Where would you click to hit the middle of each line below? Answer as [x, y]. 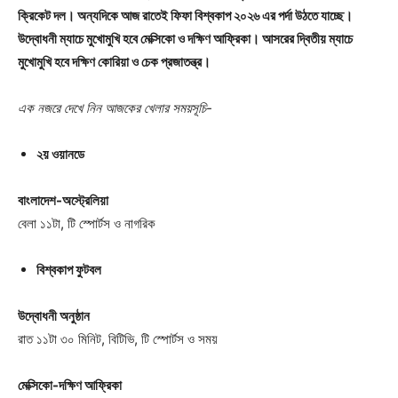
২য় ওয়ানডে [60, 154]
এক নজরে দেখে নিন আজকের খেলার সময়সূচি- [115, 107]
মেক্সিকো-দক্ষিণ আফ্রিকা [70, 385]
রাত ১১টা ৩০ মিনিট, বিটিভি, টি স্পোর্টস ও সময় [118, 338]
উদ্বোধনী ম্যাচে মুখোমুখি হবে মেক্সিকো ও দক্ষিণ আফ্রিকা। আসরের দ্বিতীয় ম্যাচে [185, 38]
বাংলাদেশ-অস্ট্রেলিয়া [63, 200]
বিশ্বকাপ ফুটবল [69, 269]
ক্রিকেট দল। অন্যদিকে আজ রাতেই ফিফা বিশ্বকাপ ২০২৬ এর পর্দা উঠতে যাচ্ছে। [185, 15]
